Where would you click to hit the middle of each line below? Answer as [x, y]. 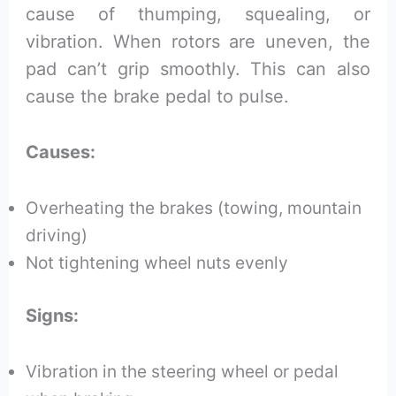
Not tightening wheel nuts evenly [157, 262]
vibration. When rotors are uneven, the [198, 41]
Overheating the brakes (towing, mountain [194, 207]
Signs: [53, 315]
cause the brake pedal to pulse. [158, 96]
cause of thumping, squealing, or [198, 14]
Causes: [61, 152]
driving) [57, 235]
